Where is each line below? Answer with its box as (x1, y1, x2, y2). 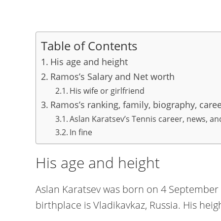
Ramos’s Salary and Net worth (50, 71, 175, 82)
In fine (69, 127, 92, 138)
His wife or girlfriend (69, 85, 145, 96)
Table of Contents (41, 37, 137, 54)
